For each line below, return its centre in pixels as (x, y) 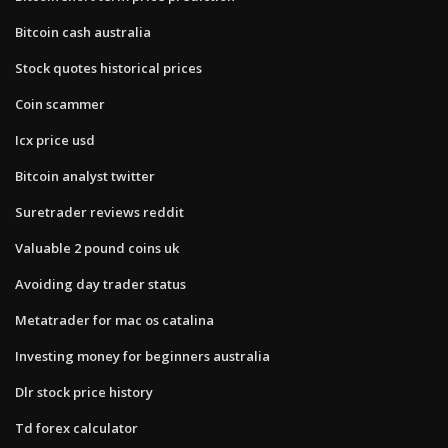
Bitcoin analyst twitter (85, 175)
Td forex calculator (76, 427)
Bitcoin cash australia (83, 31)
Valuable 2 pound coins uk (97, 247)
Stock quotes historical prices (108, 67)
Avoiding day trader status (100, 283)
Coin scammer (60, 103)
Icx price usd (55, 139)
